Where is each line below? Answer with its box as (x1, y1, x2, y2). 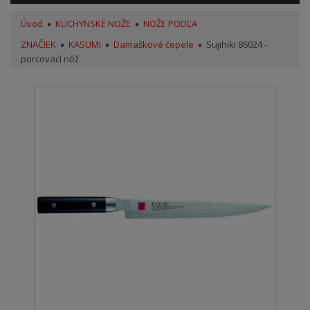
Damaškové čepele (113, 38, 194, 51)
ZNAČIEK (21, 38, 56, 51)
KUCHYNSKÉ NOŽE (55, 17, 131, 30)
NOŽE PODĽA (143, 17, 197, 30)
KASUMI (69, 38, 101, 51)
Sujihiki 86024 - (206, 38, 267, 51)
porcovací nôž (21, 53, 79, 66)
